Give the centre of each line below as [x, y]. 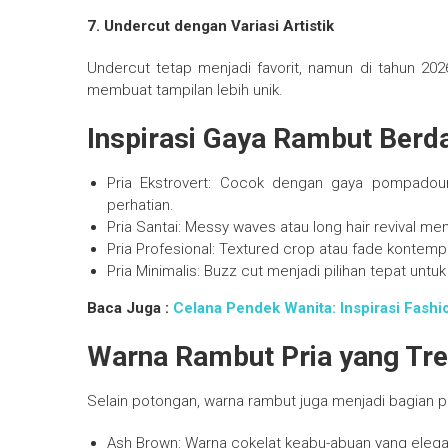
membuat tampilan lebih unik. [185, 90]
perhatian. [140, 205]
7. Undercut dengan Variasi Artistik [210, 26]
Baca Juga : [130, 308]
